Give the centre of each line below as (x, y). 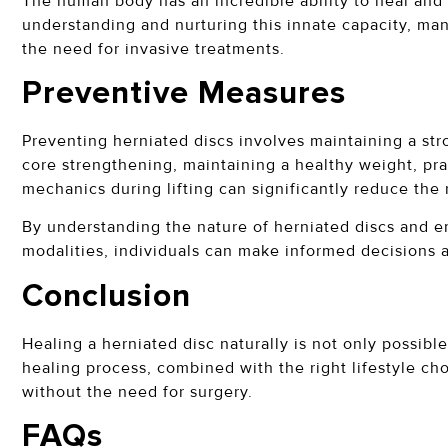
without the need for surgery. (140, 391)
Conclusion (111, 296)
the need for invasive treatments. (156, 48)
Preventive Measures (188, 94)
